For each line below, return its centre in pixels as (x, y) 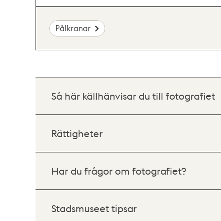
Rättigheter (77, 133)
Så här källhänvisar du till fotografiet (133, 95)
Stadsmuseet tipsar (94, 208)
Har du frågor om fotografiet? (119, 170)
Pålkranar (73, 28)
